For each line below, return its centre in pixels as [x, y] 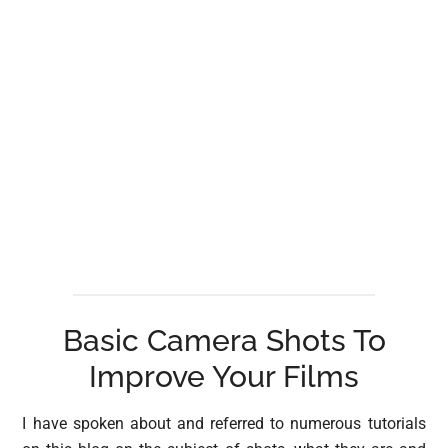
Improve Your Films [224, 376]
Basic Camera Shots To [224, 340]
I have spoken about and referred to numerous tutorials [224, 423]
